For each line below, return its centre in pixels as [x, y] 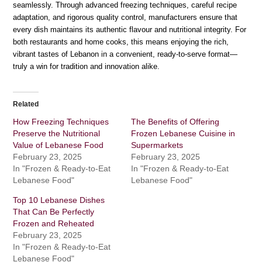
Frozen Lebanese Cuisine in [183, 133]
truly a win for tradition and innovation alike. [87, 66]
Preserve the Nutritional [57, 133]
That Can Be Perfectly [54, 211]
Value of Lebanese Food [58, 145]
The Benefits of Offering [175, 121]
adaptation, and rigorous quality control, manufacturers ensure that [125, 17]
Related [26, 104]
